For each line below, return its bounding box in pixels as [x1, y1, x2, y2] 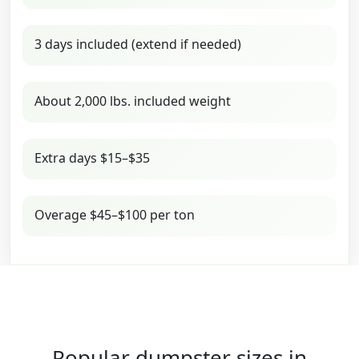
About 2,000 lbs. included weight [34, 91, 231, 110]
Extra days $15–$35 [34, 148, 150, 167]
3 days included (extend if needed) [34, 34, 241, 53]
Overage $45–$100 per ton [34, 205, 195, 224]
